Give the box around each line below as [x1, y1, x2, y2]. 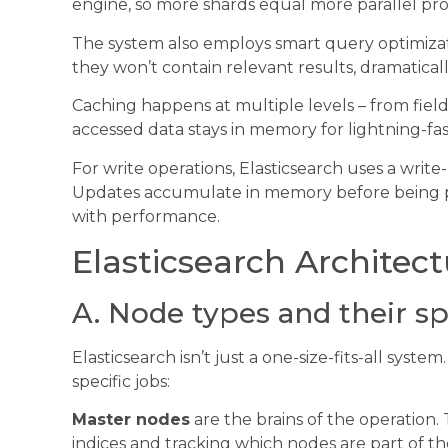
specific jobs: [72, 371, 170, 391]
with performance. [72, 206, 220, 226]
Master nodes [72, 410, 190, 430]
